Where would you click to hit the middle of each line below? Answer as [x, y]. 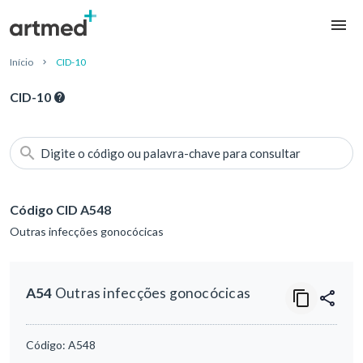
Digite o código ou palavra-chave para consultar [171, 154]
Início [21, 62]
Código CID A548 [60, 210]
